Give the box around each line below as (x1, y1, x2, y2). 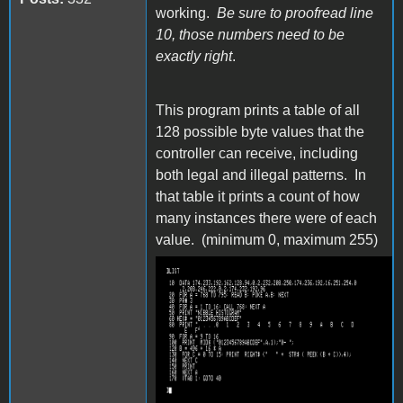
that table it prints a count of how (156, 188, 360, 204)
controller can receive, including (156, 145, 358, 161)
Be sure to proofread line (217, 4, 373, 21)
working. (156, 4, 217, 21)
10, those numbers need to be (156, 26, 345, 42)
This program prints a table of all (156, 102, 360, 118)
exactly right (156, 48, 232, 64)
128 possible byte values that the (156, 123, 364, 139)
